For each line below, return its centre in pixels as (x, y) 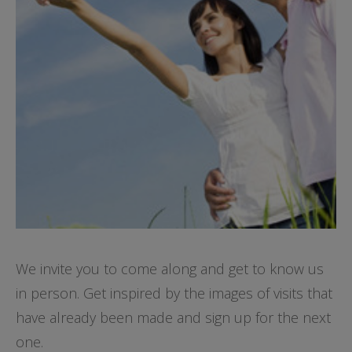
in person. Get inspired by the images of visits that (174, 293)
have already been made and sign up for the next (173, 317)
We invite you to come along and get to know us (170, 269)
